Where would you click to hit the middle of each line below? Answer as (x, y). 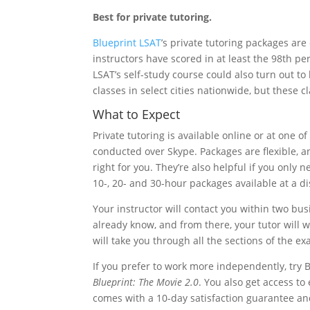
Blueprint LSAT (127, 43)
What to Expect (137, 114)
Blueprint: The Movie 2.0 (146, 282)
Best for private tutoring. (153, 17)
